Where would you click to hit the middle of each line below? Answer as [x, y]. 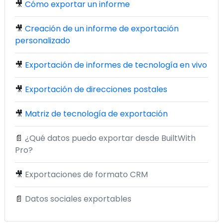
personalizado [43, 41]
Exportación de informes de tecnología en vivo [116, 65]
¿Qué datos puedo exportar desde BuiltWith [110, 138]
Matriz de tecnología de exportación [96, 114]
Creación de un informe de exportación [102, 29]
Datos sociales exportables [78, 199]
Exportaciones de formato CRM [86, 175]
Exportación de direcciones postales [96, 90]
